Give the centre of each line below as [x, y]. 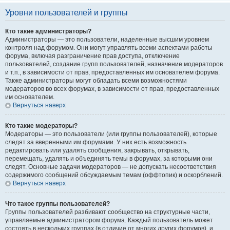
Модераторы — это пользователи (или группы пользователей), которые [111, 134]
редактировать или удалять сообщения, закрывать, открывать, [97, 150]
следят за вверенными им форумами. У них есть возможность [96, 142]
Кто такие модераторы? [41, 126]
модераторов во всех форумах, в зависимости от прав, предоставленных [112, 89]
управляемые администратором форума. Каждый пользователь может [109, 220]
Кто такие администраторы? [48, 31]
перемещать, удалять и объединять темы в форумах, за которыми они [109, 159]
